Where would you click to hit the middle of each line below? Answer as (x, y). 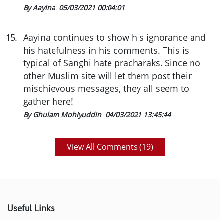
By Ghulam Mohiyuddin (63, 114)
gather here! (48, 101)
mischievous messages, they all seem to (106, 88)
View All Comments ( (104, 147)
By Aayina (40, 7)
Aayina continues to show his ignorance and (114, 37)
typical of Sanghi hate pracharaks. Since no (112, 63)
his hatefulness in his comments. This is (106, 50)
